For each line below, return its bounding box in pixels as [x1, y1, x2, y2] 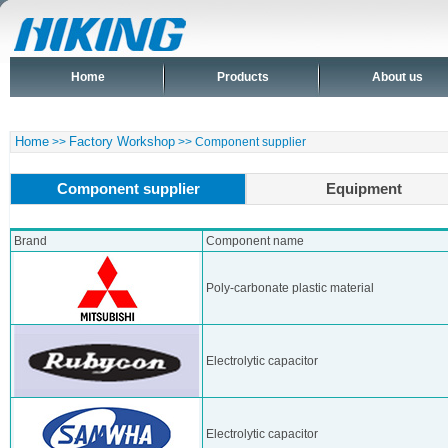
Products [216, 70, 269, 84]
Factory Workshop [69, 134, 175, 149]
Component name [206, 234, 304, 248]
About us [372, 70, 423, 84]
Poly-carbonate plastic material [206, 281, 374, 295]
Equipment [326, 180, 403, 197]
